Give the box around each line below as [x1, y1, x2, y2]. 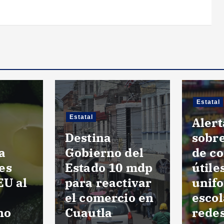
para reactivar [65, 174, 152, 190]
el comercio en [65, 189, 154, 205]
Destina [65, 129, 111, 145]
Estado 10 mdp [65, 159, 153, 175]
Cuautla [65, 204, 112, 220]
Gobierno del [65, 144, 143, 160]
